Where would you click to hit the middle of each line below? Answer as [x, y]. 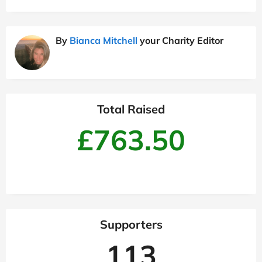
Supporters [131, 225]
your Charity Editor [180, 41]
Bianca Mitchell [104, 41]
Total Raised [131, 109]
